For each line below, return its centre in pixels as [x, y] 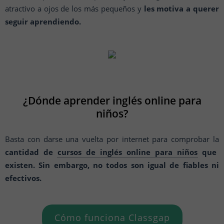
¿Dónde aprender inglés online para [112, 100]
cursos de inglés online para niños [127, 152]
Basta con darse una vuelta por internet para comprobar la [112, 139]
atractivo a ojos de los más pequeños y [74, 8]
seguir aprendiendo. [43, 21]
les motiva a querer [181, 8]
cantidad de [31, 152]
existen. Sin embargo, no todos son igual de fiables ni [112, 165]
